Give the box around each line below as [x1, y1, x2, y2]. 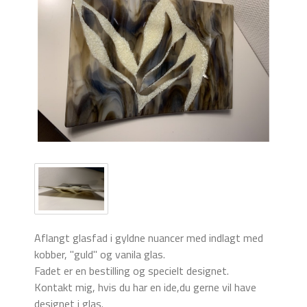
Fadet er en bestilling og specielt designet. [34, 262, 229, 280]
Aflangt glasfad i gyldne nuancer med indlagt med [34, 230, 263, 247]
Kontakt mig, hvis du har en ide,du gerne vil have [34, 279, 256, 296]
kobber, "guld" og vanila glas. [34, 246, 165, 263]
